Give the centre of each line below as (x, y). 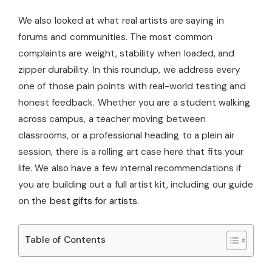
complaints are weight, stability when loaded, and (126, 53)
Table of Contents (65, 240)
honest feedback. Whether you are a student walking (134, 102)
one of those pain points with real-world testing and (132, 86)
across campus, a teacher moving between (112, 119)
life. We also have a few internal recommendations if (130, 168)
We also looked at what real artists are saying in (121, 20)
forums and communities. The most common (115, 37)
